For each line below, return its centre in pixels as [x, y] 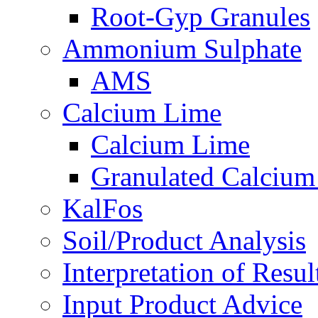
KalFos [103, 208]
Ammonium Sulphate [182, 48]
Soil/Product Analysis [184, 240]
